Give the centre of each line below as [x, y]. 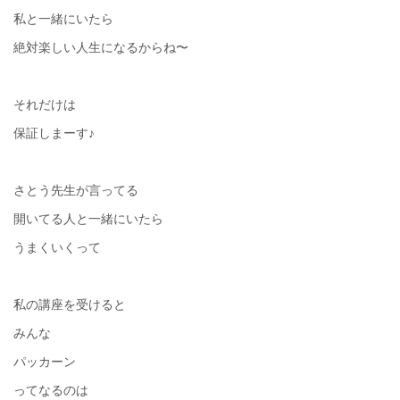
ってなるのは [51, 391]
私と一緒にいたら [63, 19]
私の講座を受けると [70, 305]
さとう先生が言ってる [76, 191]
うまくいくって [57, 248]
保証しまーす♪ [54, 133]
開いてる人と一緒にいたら [88, 219]
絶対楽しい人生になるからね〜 [101, 48]
